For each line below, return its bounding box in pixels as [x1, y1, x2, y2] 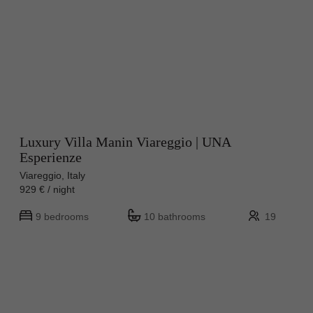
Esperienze [20, 149, 82, 165]
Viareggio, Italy [20, 169, 85, 181]
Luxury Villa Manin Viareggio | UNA [20, 133, 231, 150]
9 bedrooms [36, 210, 89, 222]
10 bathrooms [144, 210, 205, 222]
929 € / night [20, 183, 86, 195]
